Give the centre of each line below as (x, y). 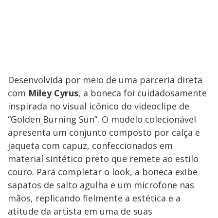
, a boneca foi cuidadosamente (143, 93)
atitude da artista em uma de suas (80, 211)
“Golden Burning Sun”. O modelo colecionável (102, 119)
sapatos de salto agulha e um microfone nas (101, 185)
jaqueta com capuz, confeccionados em (90, 145)
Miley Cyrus (53, 93)
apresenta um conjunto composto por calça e (104, 132)
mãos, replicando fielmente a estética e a (94, 198)
